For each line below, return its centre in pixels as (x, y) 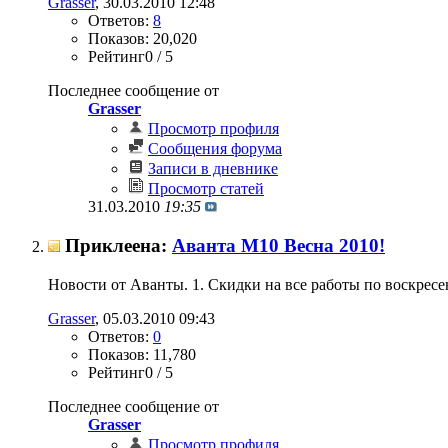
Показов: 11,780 (142, 354)
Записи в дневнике (213, 169)
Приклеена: (118, 245)
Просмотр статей (206, 189)
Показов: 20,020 (142, 39)
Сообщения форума (215, 149)
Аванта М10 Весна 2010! (278, 245)
